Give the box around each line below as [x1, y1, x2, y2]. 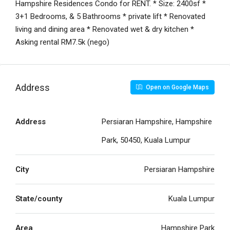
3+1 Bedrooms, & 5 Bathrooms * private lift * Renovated [15, 12, 205, 22]
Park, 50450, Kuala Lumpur [102, 136, 190, 145]
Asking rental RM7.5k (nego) [15, 37, 109, 47]
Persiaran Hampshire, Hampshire [102, 117, 212, 127]
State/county [15, 194, 62, 204]
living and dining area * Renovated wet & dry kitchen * [15, 25, 194, 34]
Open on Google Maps [144, 84, 209, 91]
